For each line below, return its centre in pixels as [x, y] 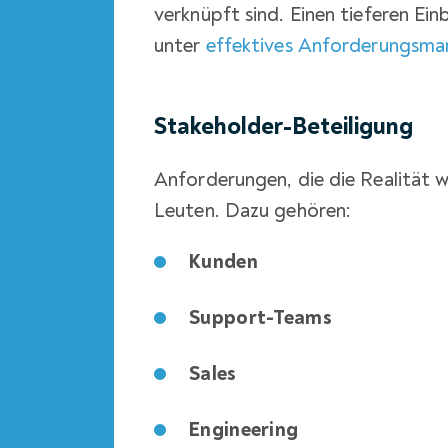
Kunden [223, 261]
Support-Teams [260, 317]
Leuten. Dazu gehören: [253, 210]
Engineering [244, 429]
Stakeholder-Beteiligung [283, 126]
